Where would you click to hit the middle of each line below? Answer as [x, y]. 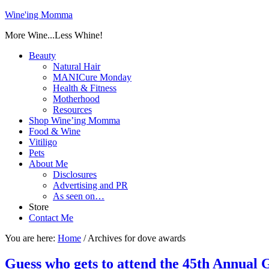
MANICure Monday [92, 77]
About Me [48, 164]
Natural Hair [77, 66]
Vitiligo [43, 142]
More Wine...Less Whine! [54, 35]
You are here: [31, 238]
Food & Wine [55, 131]
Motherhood [76, 99]
